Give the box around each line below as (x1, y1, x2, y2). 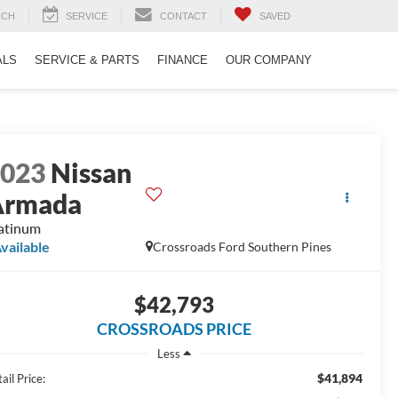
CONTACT (160, 11, 207, 22)
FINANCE (157, 53, 208, 68)
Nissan (51, 156, 132, 189)
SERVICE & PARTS (35, 53, 139, 68)
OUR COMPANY (226, 53, 312, 68)
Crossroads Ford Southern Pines (152, 239, 331, 255)
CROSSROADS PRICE (96, 319, 251, 339)
